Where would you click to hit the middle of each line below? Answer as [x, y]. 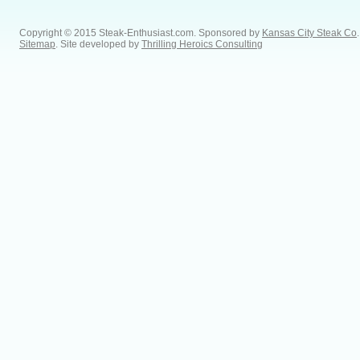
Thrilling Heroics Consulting [202, 44]
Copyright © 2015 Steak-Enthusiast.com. [109, 33]
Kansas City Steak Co [309, 33]
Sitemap [37, 44]
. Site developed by [98, 44]
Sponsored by [230, 33]
